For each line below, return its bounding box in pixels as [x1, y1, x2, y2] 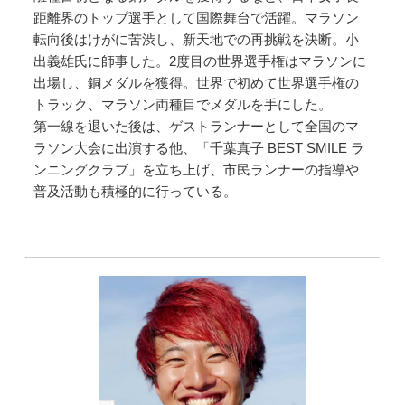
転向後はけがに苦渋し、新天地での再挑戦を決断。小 [33, 32, 360, 48]
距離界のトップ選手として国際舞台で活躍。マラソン [33, 10, 360, 26]
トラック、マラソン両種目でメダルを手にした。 [33, 97, 333, 113]
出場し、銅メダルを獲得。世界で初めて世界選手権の [33, 75, 360, 91]
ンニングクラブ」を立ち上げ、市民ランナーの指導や [33, 162, 360, 178]
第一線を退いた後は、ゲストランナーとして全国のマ [33, 118, 360, 135]
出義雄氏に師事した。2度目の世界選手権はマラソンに [33, 53, 367, 70]
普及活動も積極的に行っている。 [33, 184, 238, 200]
